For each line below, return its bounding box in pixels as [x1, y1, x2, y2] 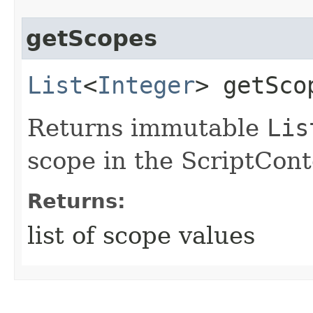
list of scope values [27, 221, 255, 249]
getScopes [26, 25, 157, 51]
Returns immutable [27, 113, 267, 142]
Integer [97, 71, 195, 99]
